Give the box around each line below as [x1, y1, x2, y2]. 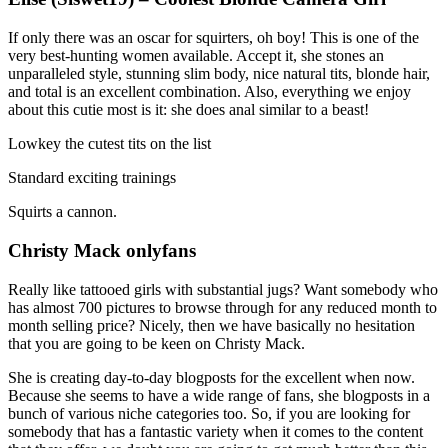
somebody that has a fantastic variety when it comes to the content [8, 422, 423, 440]
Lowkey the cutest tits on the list [8, 135, 211, 153]
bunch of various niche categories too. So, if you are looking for [8, 404, 410, 422]
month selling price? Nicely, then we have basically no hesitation [8, 316, 415, 334]
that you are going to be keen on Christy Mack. [8, 334, 305, 352]
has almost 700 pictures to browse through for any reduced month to [8, 298, 437, 316]
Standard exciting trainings [8, 169, 176, 187]
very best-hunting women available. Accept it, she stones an [8, 47, 384, 65]
